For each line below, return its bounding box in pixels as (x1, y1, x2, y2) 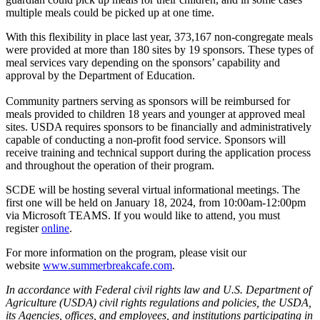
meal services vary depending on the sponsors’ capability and (6, 56, 280, 69)
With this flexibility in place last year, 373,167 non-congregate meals (6, 30, 313, 43)
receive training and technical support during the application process (6, 146, 311, 159)
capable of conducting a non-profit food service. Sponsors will (6, 133, 286, 146)
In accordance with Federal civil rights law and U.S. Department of (6, 283, 311, 296)
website (6, 259, 43, 271)
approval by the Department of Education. (6, 69, 195, 81)
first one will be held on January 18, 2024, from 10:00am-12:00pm (6, 196, 306, 209)
